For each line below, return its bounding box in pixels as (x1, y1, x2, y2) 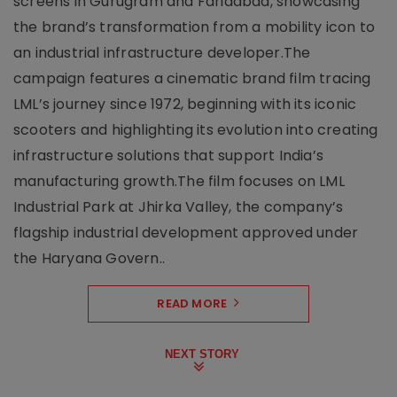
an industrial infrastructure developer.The (13, 42, 311, 63)
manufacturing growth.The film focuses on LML (13, 170, 345, 191)
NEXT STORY (165, 346, 239, 361)
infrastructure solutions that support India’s (13, 144, 324, 166)
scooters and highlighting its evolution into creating (13, 119, 378, 140)
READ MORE (157, 294, 228, 312)
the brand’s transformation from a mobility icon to (13, 16, 376, 37)
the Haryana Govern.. (13, 247, 165, 269)
